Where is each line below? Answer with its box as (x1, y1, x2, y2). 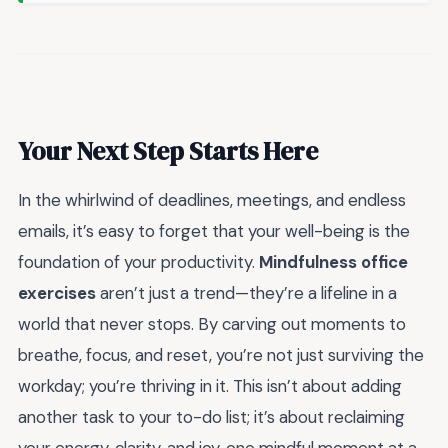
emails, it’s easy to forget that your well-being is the (18, 219, 410, 242)
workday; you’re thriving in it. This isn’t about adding (18, 374, 402, 397)
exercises (18, 281, 96, 304)
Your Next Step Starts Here (18, 133, 318, 168)
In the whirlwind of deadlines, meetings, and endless (18, 188, 406, 211)
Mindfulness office (259, 250, 408, 273)
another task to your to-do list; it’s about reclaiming (18, 405, 405, 428)
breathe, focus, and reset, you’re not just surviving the (18, 343, 424, 366)
